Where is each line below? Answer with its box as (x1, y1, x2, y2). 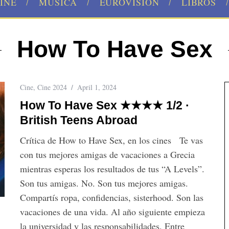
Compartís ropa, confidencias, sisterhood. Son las (20, 191, 203, 203)
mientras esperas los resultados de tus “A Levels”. (20, 163, 204, 175)
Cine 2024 (37, 82, 67, 92)
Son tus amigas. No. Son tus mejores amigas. (20, 177, 188, 189)
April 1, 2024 (77, 82, 117, 92)
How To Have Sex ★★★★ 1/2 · (20, 99, 190, 112)
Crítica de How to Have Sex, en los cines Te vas (20, 134, 203, 146)
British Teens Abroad (20, 113, 138, 127)
